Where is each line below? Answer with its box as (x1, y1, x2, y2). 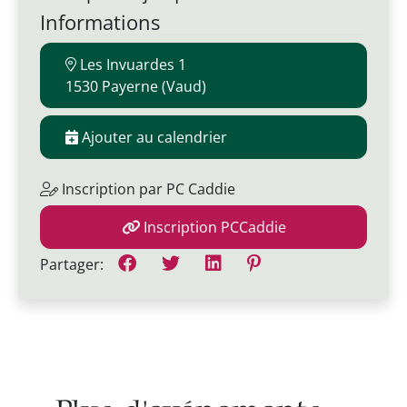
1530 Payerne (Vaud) (65, 75, 206, 96)
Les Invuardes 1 (76, 54, 186, 74)
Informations (40, 8, 160, 35)
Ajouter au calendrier (78, 126, 227, 147)
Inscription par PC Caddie (58, 178, 235, 199)
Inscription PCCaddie (139, 216, 286, 237)
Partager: (40, 253, 107, 274)
